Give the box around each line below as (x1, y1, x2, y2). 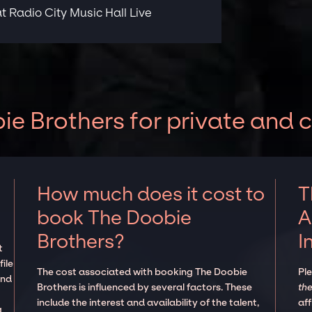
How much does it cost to (37, 182, 265, 205)
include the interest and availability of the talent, (37, 296, 260, 309)
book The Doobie (37, 205, 192, 229)
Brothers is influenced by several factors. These (37, 281, 253, 293)
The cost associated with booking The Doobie (37, 265, 248, 278)
